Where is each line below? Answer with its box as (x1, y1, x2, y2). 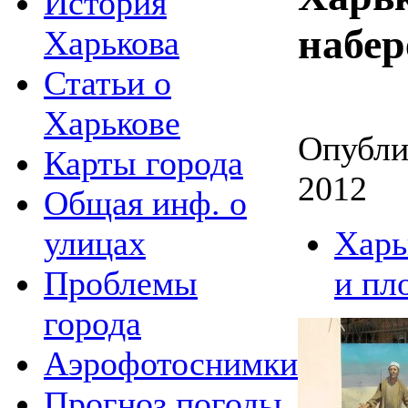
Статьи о (44, 63, 171, 102)
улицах (44, 223, 146, 262)
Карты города (44, 143, 243, 182)
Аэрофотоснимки (44, 343, 298, 382)
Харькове (44, 103, 180, 142)
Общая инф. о (44, 183, 247, 222)
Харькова (44, 23, 179, 62)
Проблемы (44, 263, 198, 302)
